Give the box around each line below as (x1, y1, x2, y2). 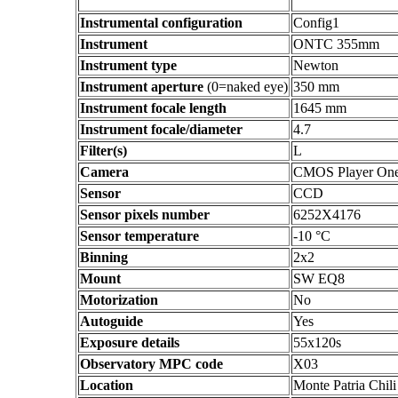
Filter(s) (80, 143, 127, 158)
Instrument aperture (80, 79, 203, 94)
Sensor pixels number (80, 207, 210, 222)
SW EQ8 (293, 271, 345, 286)
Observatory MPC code (80, 356, 223, 371)
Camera (80, 164, 129, 179)
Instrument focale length (80, 100, 227, 115)
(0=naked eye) (203, 79, 288, 94)
